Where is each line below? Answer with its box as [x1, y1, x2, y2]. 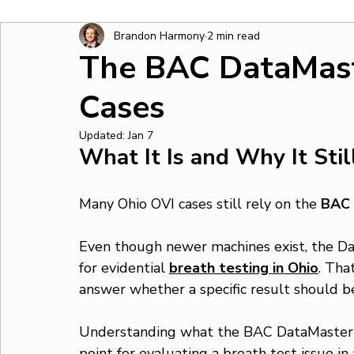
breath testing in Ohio [169, 258, 318, 277]
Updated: [79, 128, 128, 143]
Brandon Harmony [114, 28, 205, 43]
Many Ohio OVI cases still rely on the [79, 194, 321, 213]
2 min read [207, 28, 260, 43]
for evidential [79, 258, 169, 277]
